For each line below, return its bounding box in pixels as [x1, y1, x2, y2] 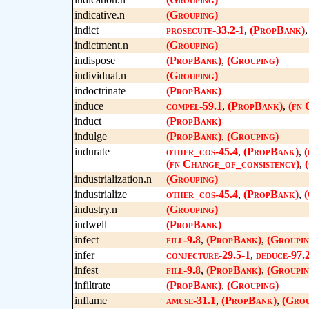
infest [74, 264, 98, 276]
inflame [74, 295, 107, 306]
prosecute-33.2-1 [166, 24, 244, 36]
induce [74, 100, 103, 112]
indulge [74, 130, 107, 142]
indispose [74, 54, 115, 66]
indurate [74, 146, 110, 157]
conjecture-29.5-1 [166, 249, 250, 261]
